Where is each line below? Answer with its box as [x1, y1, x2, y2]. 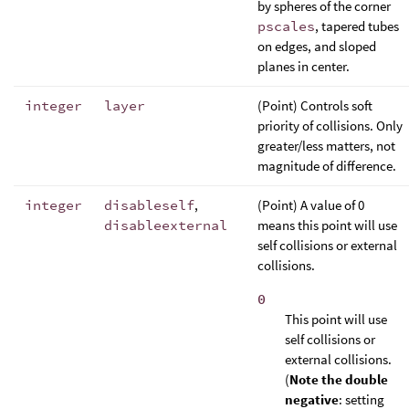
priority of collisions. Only [257, 116, 403, 134]
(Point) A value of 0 [257, 195, 364, 214]
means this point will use [257, 215, 397, 234]
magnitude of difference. [257, 156, 396, 174]
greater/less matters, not [257, 136, 395, 154]
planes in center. [257, 57, 350, 75]
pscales [257, 16, 315, 35]
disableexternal [104, 215, 227, 234]
